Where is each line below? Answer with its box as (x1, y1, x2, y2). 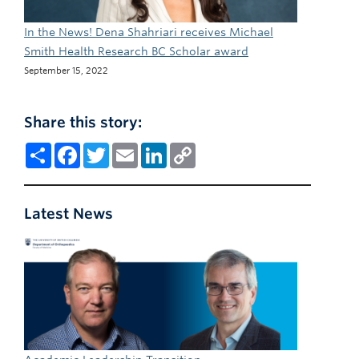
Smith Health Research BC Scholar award (24, 45, 248, 58)
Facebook (80, 142, 132, 155)
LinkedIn (167, 142, 213, 155)
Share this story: (24, 113, 142, 131)
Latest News (24, 204, 113, 222)
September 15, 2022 (24, 65, 108, 77)
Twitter (109, 142, 147, 155)
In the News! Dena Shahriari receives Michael (24, 26, 273, 39)
